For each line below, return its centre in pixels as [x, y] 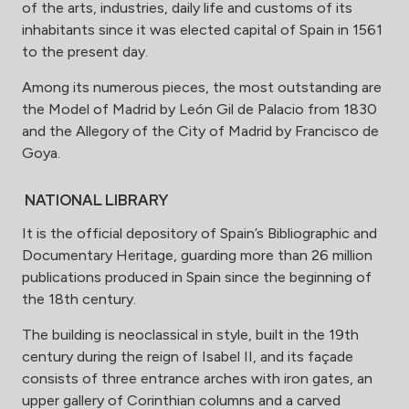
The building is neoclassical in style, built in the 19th [190, 335]
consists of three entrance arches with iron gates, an [197, 379]
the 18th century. [79, 299]
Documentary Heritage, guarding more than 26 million [197, 256]
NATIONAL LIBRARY [95, 201]
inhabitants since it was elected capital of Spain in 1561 [202, 30]
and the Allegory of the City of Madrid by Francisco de [200, 131]
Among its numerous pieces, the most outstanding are [202, 88]
